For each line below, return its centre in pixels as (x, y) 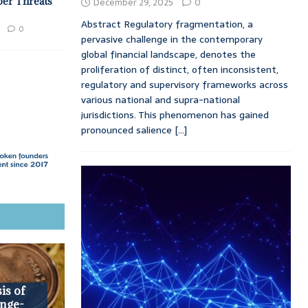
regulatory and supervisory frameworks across (184, 85)
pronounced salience (128, 130)
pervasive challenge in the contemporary (172, 40)
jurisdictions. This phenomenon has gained (175, 115)
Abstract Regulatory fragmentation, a (167, 24)
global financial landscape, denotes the (168, 55)
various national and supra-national (160, 100)
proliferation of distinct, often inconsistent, (179, 70)
